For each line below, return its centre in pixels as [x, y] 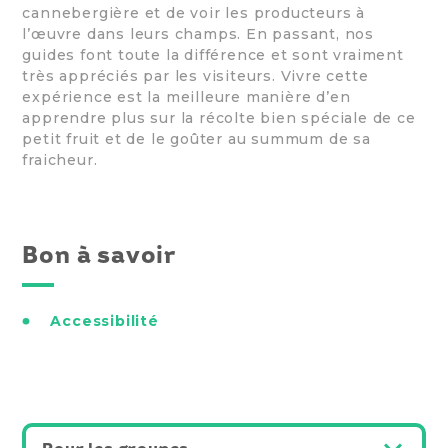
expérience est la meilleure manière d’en [186, 97]
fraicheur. [60, 160]
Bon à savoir [99, 255]
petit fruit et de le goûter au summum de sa [196, 139]
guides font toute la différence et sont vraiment [213, 55]
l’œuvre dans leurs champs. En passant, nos [198, 34]
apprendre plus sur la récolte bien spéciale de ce [219, 118]
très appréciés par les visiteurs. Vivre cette [195, 76]
